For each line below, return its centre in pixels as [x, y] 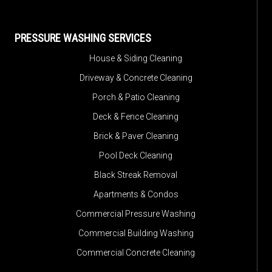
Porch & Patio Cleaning [136, 97]
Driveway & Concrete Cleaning [136, 77]
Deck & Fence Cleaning [136, 116]
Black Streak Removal [136, 175]
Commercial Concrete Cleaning [136, 252]
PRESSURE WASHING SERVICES [83, 38]
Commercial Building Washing [136, 233]
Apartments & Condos [136, 194]
